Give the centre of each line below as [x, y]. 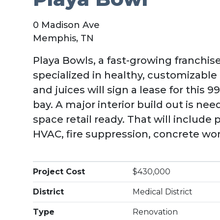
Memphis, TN [64, 38]
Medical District [163, 192]
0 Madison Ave [67, 25]
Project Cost [59, 172]
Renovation [155, 212]
